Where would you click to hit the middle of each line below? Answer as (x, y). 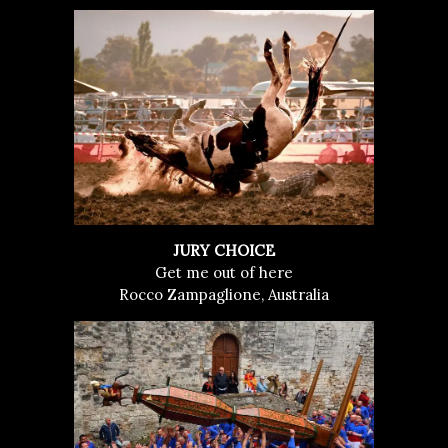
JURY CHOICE (223, 250)
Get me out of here (223, 272)
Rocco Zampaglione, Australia (223, 294)
